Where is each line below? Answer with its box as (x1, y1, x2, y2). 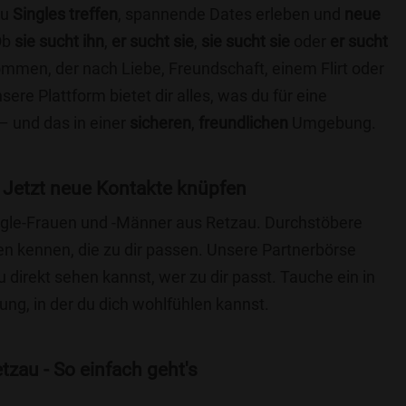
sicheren (130, 113, 191, 132)
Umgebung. (288, 113, 376, 132)
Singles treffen (13, 5, 118, 24)
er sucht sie (111, 32, 194, 51)
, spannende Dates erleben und (118, 5, 344, 24)
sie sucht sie (201, 32, 290, 51)
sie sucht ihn (14, 32, 104, 51)
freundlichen (198, 113, 288, 132)
